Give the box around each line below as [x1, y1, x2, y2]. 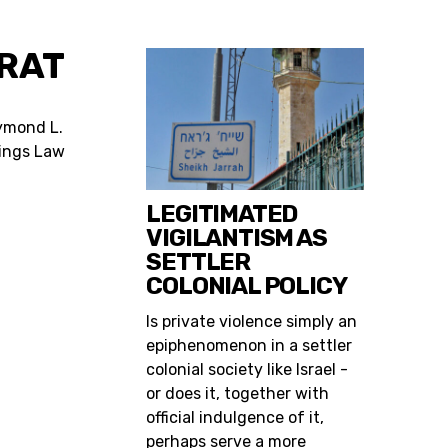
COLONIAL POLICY [146, 271, 347, 300]
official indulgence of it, [146, 407, 325, 427]
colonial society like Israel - [146, 359, 349, 379]
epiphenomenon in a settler [146, 335, 353, 355]
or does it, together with [146, 383, 330, 403]
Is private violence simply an [146, 311, 358, 331]
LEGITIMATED [146, 199, 298, 228]
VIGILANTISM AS [146, 223, 327, 252]
